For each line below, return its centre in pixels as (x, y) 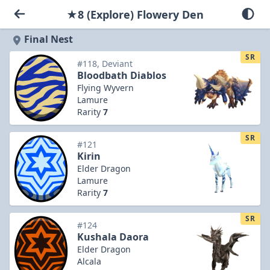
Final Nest (49, 39)
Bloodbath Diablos (122, 75)
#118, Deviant (105, 64)
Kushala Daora (113, 237)
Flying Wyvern (105, 88)
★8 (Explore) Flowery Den (135, 14)
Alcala (89, 261)
